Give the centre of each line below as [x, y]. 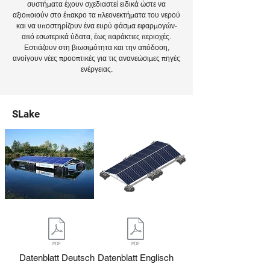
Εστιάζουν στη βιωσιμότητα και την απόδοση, [96, 48]
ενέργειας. [96, 69]
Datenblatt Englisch [136, 258]
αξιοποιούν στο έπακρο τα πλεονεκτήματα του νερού [96, 15]
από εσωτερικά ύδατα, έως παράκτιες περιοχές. [96, 37]
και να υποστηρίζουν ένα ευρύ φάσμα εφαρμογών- [96, 26]
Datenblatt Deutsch [57, 258]
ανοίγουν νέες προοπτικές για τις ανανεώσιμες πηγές [96, 58]
